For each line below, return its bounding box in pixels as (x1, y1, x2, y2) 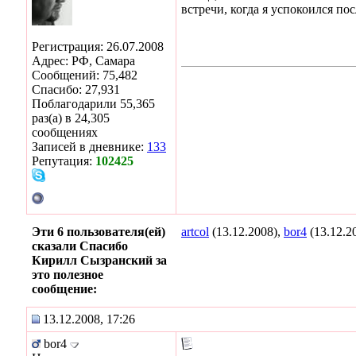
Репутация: (32, 153, 95, 168)
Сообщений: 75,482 (32, 68, 137, 82)
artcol (181, 224, 209, 238)
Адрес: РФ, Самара (32, 53, 135, 68)
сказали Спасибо (32, 238, 128, 253)
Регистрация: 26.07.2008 (32, 39, 164, 53)
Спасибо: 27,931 (32, 82, 120, 96)
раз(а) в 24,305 (32, 110, 110, 125)
